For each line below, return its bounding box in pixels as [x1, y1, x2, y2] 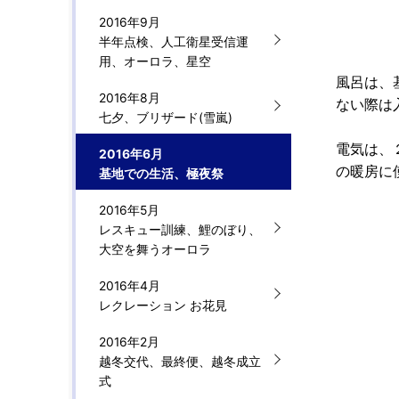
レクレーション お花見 [99, 298, 227, 313]
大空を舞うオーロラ [99, 242, 211, 256]
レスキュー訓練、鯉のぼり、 [99, 223, 261, 237]
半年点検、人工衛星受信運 [99, 35, 248, 49]
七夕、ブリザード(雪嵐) [99, 110, 232, 125]
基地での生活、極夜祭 [99, 167, 224, 181]
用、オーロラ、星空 [99, 54, 211, 69]
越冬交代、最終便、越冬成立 [99, 354, 261, 369]
